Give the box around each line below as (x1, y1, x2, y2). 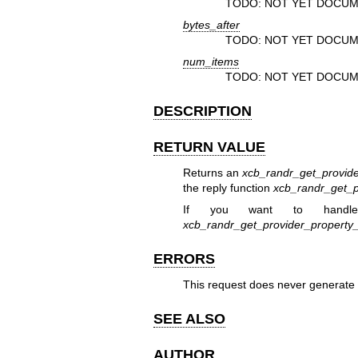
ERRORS (153, 251, 215, 268)
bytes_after (182, 18, 240, 32)
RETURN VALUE (153, 139, 265, 156)
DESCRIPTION (153, 103, 252, 120)
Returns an (182, 165, 242, 179)
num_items (182, 55, 239, 69)
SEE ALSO (153, 310, 225, 327)
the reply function (182, 181, 273, 194)
